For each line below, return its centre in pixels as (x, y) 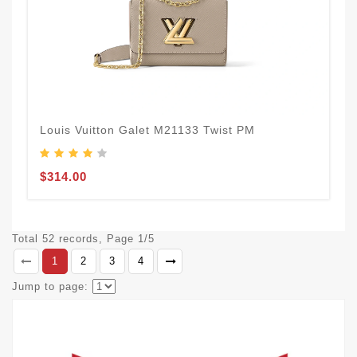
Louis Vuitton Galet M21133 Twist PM (147, 129)
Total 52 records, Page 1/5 (83, 238)
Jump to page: (50, 286)
